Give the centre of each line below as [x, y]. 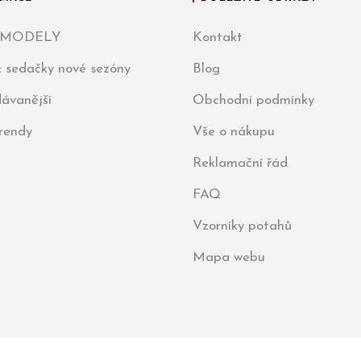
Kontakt [218, 37]
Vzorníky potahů [242, 226]
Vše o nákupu [234, 132]
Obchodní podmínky [253, 100]
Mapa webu [229, 257]
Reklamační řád [240, 163]
